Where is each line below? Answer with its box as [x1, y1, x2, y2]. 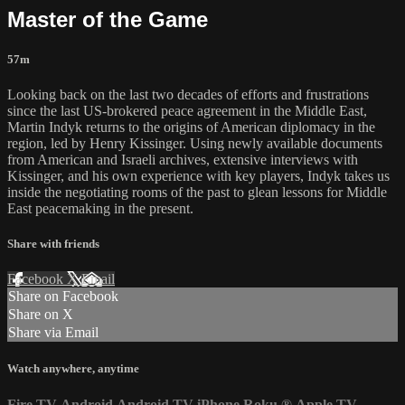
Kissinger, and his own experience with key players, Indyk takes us [7, 167, 390, 184]
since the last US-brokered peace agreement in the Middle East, [7, 102, 367, 118]
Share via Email [8, 325, 99, 341]
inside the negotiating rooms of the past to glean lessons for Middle [7, 184, 387, 200]
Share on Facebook [8, 288, 118, 305]
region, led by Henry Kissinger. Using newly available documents [7, 135, 382, 151]
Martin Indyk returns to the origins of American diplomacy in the [7, 118, 375, 135]
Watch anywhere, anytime [7, 362, 139, 376]
